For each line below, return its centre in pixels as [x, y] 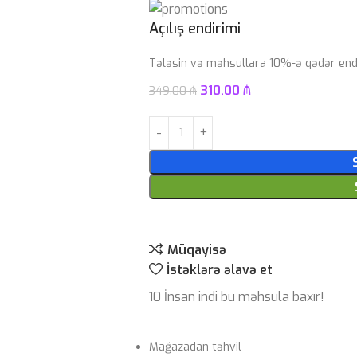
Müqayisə [196, 249]
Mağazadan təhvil [196, 347]
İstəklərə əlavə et [219, 269]
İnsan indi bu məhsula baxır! [245, 296]
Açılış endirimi [195, 28]
